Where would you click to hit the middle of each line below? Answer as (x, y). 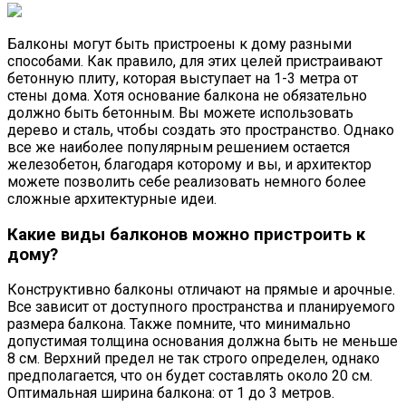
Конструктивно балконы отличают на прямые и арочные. (201, 290)
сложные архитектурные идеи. (112, 198)
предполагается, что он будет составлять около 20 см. (190, 376)
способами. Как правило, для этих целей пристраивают (195, 61)
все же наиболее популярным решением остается (179, 147)
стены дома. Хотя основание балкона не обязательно (187, 95)
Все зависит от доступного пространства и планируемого (201, 307)
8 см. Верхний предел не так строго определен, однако (193, 359)
